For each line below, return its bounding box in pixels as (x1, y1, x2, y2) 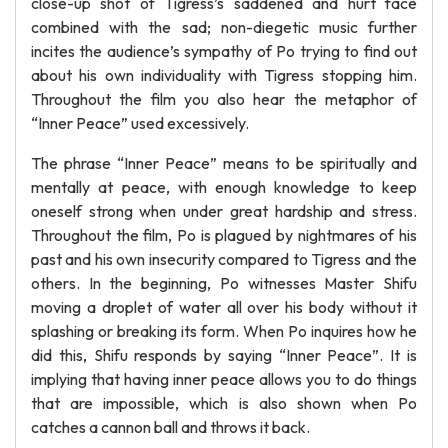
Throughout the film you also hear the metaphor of (31, 89, 417, 109)
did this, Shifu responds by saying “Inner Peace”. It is (31, 345, 417, 365)
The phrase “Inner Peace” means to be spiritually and (31, 153, 417, 173)
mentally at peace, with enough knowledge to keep (31, 177, 417, 197)
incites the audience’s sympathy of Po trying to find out (31, 41, 417, 61)
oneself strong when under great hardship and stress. (31, 201, 417, 221)
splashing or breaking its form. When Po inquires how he (31, 321, 417, 341)
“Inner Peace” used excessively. (31, 113, 249, 133)
